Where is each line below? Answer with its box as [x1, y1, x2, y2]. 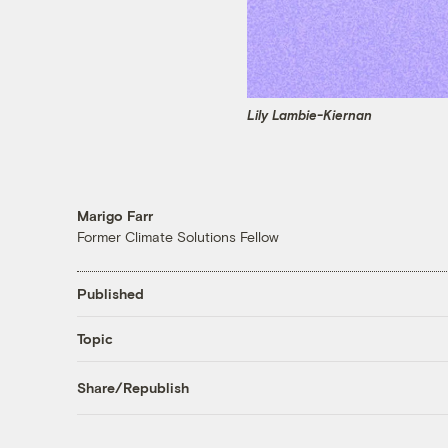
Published [76, 285, 144, 303]
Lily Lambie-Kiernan [247, 107, 372, 124]
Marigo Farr [76, 206, 153, 224]
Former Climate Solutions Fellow [76, 227, 279, 245]
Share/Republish [76, 379, 189, 397]
